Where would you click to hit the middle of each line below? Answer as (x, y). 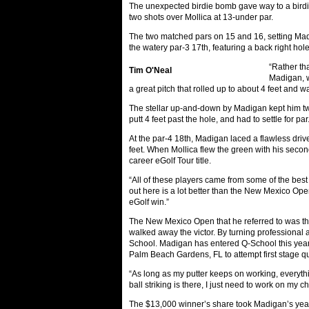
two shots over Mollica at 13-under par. (201, 17)
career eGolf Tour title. (170, 160)
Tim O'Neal (150, 70)
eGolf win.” (149, 202)
